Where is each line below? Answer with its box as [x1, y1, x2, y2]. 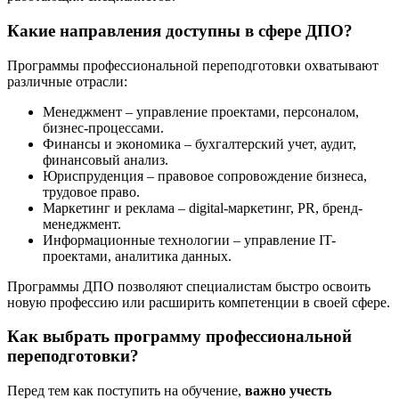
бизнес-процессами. [43, 119, 164, 135]
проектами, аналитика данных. [43, 248, 232, 264]
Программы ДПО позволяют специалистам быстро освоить [7, 278, 370, 294]
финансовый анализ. [43, 151, 168, 167]
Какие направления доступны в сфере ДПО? [7, 21, 353, 41]
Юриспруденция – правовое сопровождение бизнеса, [43, 167, 367, 183]
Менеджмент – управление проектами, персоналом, [43, 103, 359, 119]
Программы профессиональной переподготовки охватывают [7, 57, 379, 73]
